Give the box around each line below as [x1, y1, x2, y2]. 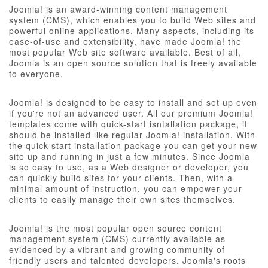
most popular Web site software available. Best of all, [9, 46, 241, 58]
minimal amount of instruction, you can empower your [9, 182, 242, 194]
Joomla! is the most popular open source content [9, 222, 222, 234]
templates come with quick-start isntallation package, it [9, 118, 248, 130]
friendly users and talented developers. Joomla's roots [9, 254, 246, 266]
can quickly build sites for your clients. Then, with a [9, 172, 233, 184]
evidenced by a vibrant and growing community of [9, 243, 225, 255]
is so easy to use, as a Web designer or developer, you [9, 161, 249, 173]
